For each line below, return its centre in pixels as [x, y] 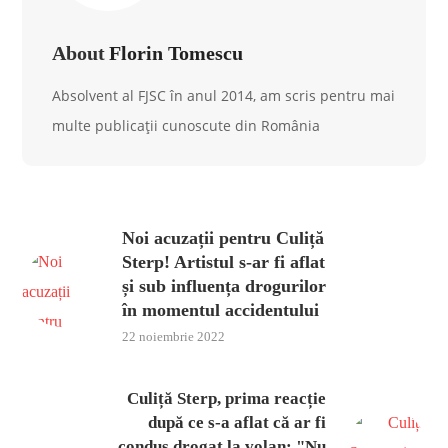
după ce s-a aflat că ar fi [236, 422]
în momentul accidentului [221, 310]
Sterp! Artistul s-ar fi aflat [224, 262]
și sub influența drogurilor [224, 286]
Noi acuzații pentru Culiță [223, 238]
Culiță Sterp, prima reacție [226, 398]
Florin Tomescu [176, 53]
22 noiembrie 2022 [174, 336]
